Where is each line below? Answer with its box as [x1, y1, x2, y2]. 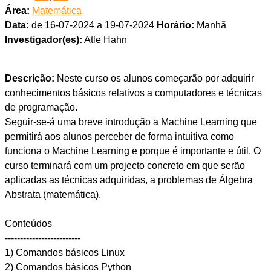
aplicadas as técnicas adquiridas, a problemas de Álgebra [4, 175, 253, 186]
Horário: [156, 20, 194, 31]
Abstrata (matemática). [4, 189, 101, 200]
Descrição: [4, 73, 54, 84]
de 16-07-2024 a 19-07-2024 [28, 20, 157, 31]
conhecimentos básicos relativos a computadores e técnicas [4, 88, 262, 99]
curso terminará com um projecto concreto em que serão [4, 160, 245, 171]
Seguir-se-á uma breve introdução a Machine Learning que [4, 117, 257, 128]
